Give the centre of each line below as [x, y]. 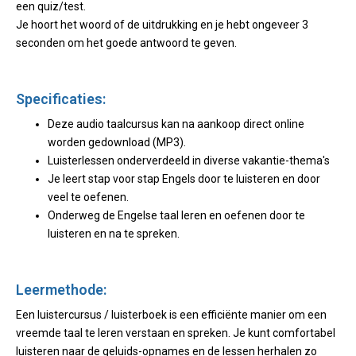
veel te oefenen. [88, 197]
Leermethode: [61, 290]
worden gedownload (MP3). [117, 142]
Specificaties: [61, 99]
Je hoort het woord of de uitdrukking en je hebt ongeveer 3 [162, 25]
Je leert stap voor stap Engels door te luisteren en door [184, 179]
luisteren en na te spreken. [114, 234]
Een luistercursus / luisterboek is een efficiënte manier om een [171, 315]
